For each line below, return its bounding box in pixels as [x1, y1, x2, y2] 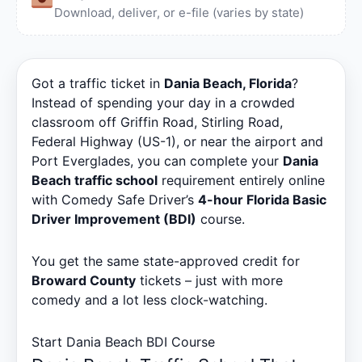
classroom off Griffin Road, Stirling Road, [32, 113, 283, 130]
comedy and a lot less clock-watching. [32, 291, 267, 308]
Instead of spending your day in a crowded [32, 94, 295, 111]
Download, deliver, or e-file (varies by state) [53, 4, 304, 20]
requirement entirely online [158, 171, 325, 188]
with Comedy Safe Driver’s [32, 191, 198, 208]
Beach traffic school [32, 171, 158, 188]
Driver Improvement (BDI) [32, 210, 196, 227]
